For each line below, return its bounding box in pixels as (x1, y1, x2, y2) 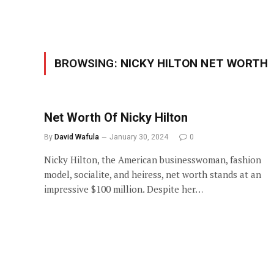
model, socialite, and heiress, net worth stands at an (44, 168, 261, 180)
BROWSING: (54, 56, 120, 70)
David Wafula (54, 133, 99, 141)
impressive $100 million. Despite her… (44, 183, 203, 195)
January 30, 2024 (109, 133, 168, 141)
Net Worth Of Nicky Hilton (44, 110, 188, 125)
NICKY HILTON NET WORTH (120, 56, 268, 70)
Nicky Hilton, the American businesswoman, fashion (44, 154, 261, 166)
